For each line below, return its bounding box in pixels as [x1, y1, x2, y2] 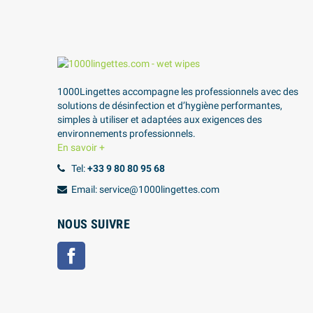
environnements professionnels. [57, 127, 196, 139]
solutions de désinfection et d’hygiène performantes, [57, 99, 282, 111]
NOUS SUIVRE [57, 216, 130, 231]
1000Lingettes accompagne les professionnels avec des [57, 85, 298, 97]
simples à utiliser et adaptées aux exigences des [57, 113, 262, 125]
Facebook [85, 242, 128, 254]
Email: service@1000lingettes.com [71, 183, 219, 195]
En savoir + [57, 141, 105, 153]
